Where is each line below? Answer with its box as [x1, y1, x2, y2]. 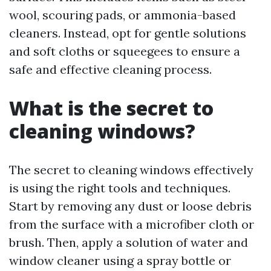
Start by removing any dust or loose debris [9, 198, 252, 214]
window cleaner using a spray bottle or [9, 253, 231, 268]
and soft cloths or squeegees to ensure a [9, 44, 240, 59]
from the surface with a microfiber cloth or [9, 217, 254, 232]
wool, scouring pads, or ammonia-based [9, 7, 236, 22]
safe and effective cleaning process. [9, 62, 212, 77]
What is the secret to [9, 95, 214, 121]
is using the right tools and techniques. [9, 180, 230, 195]
